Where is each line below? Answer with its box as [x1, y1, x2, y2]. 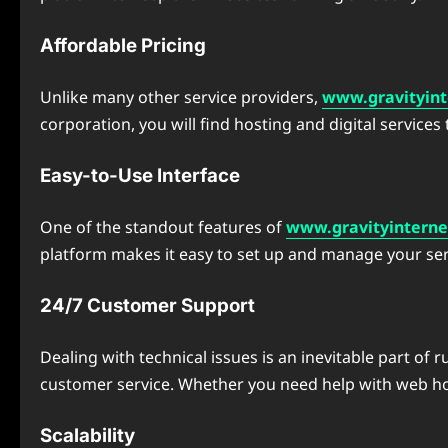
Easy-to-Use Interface [40, 164, 240, 187]
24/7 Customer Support [40, 294, 255, 317]
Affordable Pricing [40, 34, 206, 57]
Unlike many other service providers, [40, 86, 322, 108]
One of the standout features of [40, 216, 286, 238]
